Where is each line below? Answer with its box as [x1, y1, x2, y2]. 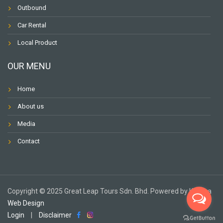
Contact [17, 137, 40, 145]
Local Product [17, 38, 57, 46]
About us [17, 102, 44, 110]
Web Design [7, 199, 44, 207]
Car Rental [17, 21, 46, 29]
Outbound [17, 3, 46, 11]
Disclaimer [39, 211, 72, 219]
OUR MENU [7, 60, 51, 71]
